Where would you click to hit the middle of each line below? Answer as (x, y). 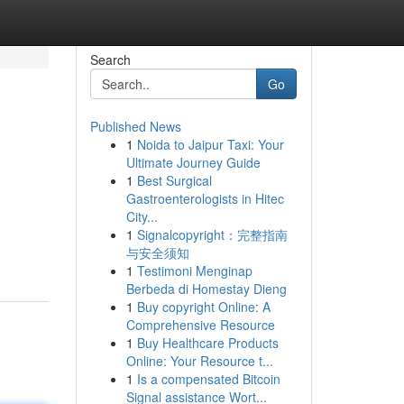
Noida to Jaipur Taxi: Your (210, 144)
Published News (135, 126)
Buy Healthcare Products (207, 343)
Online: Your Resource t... (199, 361)
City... (142, 216)
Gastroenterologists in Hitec (205, 198)
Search (110, 60)
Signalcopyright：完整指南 (212, 234)
